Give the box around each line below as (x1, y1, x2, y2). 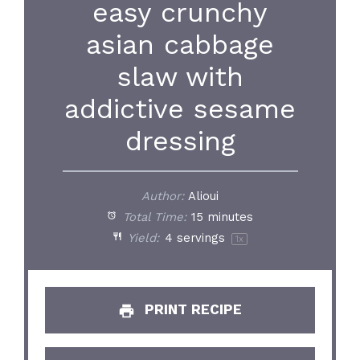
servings (172, 230, 229, 245)
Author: (141, 188, 184, 203)
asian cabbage (86, 27, 274, 60)
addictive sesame (64, 92, 296, 125)
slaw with (117, 59, 243, 92)
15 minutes (191, 209, 254, 224)
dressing (125, 124, 235, 157)
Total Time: (118, 209, 186, 224)
